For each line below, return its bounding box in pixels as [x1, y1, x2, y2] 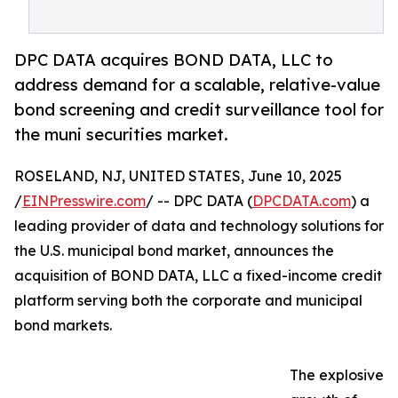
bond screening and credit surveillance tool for [14, 99, 384, 120]
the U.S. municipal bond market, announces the [14, 242, 334, 260]
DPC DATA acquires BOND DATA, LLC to [14, 50, 333, 70]
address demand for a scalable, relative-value [14, 75, 380, 95]
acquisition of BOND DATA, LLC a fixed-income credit [14, 267, 382, 285]
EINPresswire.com [22, 192, 146, 211]
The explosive [290, 366, 384, 385]
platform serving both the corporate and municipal [14, 291, 362, 310]
